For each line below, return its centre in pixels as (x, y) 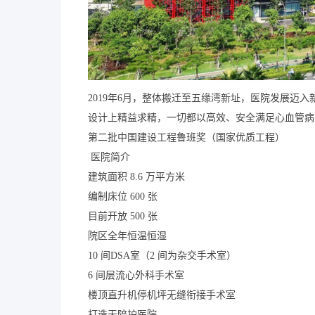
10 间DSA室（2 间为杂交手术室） (162, 255)
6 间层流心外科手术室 (136, 275)
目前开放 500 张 (123, 216)
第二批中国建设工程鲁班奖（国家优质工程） (186, 137)
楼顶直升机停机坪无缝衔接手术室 (162, 295)
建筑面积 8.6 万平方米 (177, 176)
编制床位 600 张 (123, 196)
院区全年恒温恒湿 (127, 236)
